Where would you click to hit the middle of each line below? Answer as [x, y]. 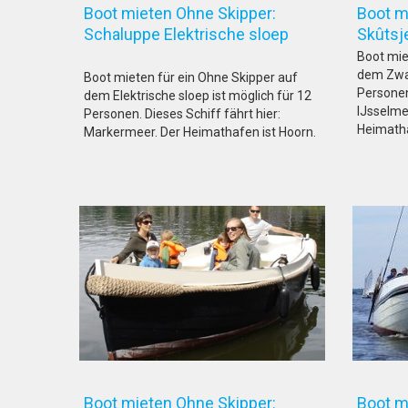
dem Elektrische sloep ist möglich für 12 [198, 96]
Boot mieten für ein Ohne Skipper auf [191, 77]
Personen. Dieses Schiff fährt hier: [182, 114]
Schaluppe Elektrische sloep [204, 34]
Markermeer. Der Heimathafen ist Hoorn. [200, 132]
